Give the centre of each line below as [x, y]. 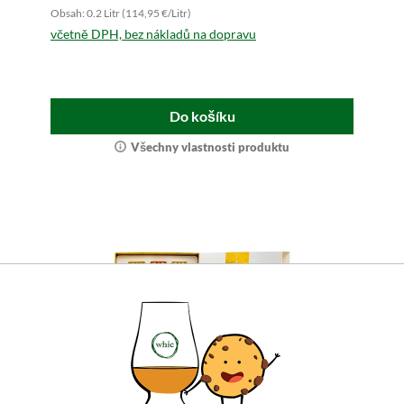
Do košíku [202, 116]
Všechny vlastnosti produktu [210, 147]
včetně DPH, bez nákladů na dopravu [153, 34]
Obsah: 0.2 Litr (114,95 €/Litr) [121, 14]
